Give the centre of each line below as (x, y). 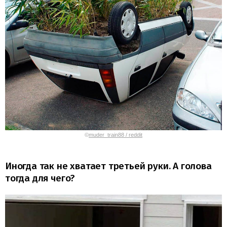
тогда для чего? (40, 178)
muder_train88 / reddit (116, 135)
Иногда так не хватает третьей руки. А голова (108, 166)
